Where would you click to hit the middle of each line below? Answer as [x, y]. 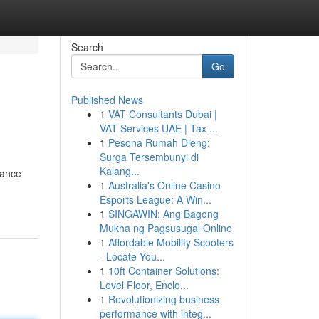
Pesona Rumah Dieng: [159, 142]
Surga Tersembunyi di [149, 157]
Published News [107, 100]
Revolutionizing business [163, 299]
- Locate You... [132, 256]
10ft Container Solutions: [163, 271]
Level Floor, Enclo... [144, 285]
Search [87, 47]
